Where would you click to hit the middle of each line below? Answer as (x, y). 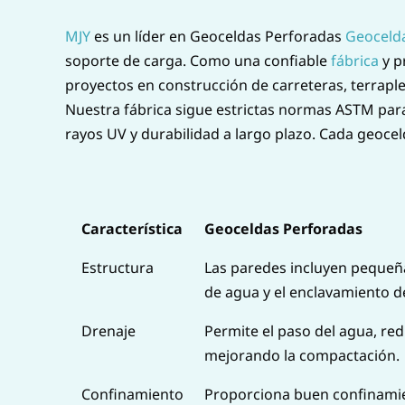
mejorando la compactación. (302, 355)
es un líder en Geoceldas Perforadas (218, 36)
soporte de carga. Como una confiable (198, 60)
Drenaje (108, 330)
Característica (132, 228)
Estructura (118, 267)
